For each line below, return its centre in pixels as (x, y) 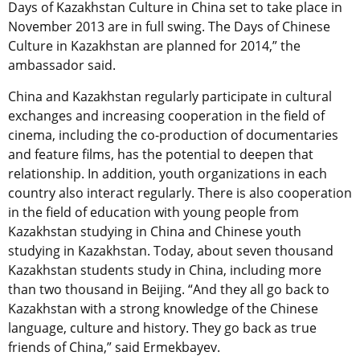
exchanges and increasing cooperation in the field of (166, 116)
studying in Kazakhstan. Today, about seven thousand (171, 251)
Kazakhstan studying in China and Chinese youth (155, 232)
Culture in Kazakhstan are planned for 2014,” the (154, 46)
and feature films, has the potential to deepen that (161, 155)
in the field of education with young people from (153, 213)
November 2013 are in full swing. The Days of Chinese (169, 27)
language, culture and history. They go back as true (162, 328)
